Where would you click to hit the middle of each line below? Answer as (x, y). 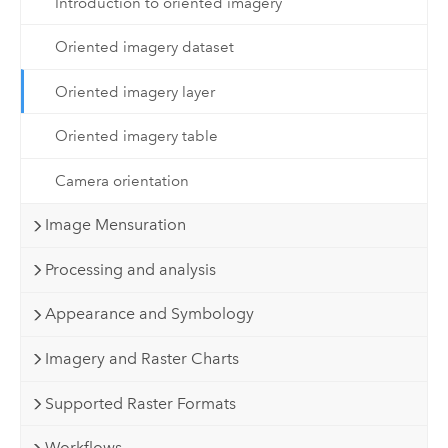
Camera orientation (121, 180)
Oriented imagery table (136, 136)
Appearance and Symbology (150, 314)
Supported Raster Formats (141, 403)
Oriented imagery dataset (144, 47)
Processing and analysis (131, 269)
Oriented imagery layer (134, 91)
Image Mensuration (116, 225)
